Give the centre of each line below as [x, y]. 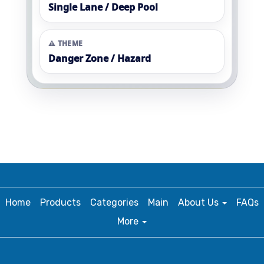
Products [60, 202]
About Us [199, 202]
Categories [114, 202]
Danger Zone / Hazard [100, 58]
